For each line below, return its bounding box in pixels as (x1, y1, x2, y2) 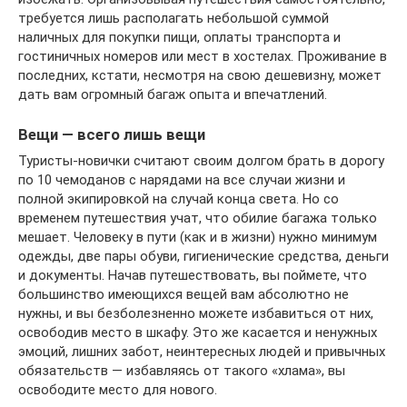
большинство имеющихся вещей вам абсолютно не (18, 285, 349, 303)
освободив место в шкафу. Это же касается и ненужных (18, 323, 377, 341)
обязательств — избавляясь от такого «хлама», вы (18, 362, 345, 379)
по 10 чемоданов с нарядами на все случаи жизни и (18, 171, 345, 188)
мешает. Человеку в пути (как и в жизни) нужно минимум (18, 228, 377, 245)
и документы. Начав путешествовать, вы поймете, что (18, 266, 367, 283)
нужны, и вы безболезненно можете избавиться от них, (18, 304, 373, 322)
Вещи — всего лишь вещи (18, 126, 205, 144)
